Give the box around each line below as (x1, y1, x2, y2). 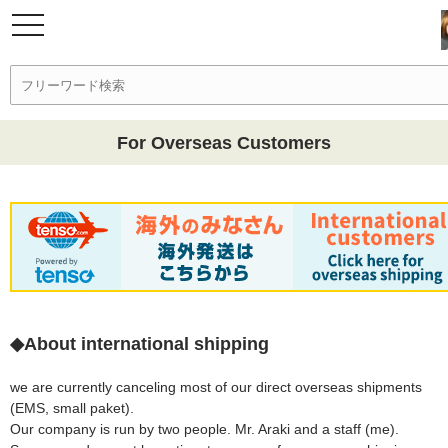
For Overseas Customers (117, 133, 331, 153)
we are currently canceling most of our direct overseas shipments (10, 379, 422, 395)
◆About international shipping (10, 334, 269, 354)
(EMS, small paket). (10, 400, 134, 416)
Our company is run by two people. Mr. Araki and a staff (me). (10, 421, 399, 437)
